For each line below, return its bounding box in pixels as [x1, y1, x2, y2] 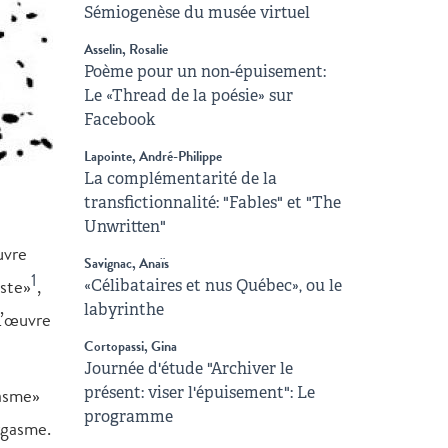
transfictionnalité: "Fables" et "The [83, 192, 341, 213]
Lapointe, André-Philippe [83, 146, 222, 167]
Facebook [83, 109, 155, 130]
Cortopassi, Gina [83, 336, 177, 357]
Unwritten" [83, 216, 166, 237]
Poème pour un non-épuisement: [83, 61, 326, 82]
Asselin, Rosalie [83, 39, 168, 60]
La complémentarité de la [83, 168, 277, 189]
